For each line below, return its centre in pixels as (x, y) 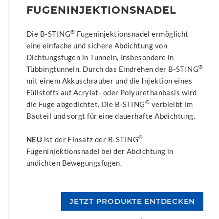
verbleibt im (171, 104)
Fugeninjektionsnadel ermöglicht (132, 33)
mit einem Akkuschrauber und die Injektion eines (109, 80)
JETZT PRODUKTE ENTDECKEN (132, 201)
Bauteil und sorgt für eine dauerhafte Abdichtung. (111, 116)
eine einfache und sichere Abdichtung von (97, 45)
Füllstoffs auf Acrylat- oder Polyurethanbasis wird (112, 92)
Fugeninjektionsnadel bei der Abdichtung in (100, 151)
